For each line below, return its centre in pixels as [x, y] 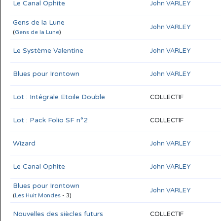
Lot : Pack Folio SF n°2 [50, 120]
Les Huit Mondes [38, 195]
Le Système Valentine [48, 50]
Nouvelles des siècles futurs [58, 214]
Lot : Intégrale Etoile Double [59, 97]
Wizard [24, 143]
